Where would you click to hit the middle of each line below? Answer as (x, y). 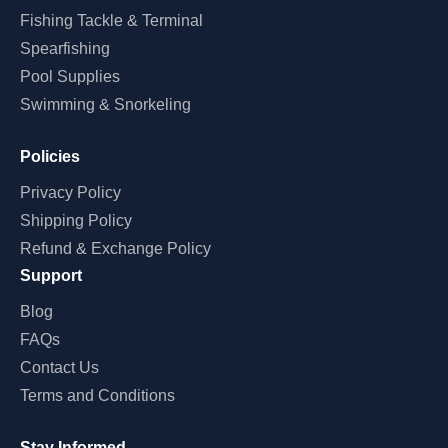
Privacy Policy (70, 192)
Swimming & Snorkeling (105, 104)
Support (51, 275)
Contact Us (59, 367)
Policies (50, 156)
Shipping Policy (76, 220)
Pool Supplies (70, 76)
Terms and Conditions (97, 395)
